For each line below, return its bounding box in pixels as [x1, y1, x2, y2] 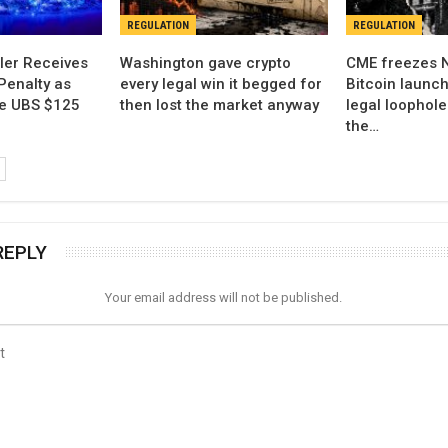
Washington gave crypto [120, 54, 292, 73]
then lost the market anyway [120, 96, 320, 115]
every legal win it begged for [120, 75, 323, 94]
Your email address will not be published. [105, 290, 343, 306]
